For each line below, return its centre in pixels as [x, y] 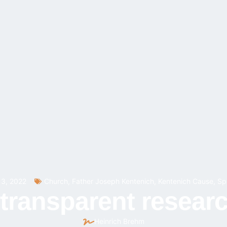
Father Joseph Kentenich [113, 181]
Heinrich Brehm [119, 221]
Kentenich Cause [185, 181]
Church [56, 181]
